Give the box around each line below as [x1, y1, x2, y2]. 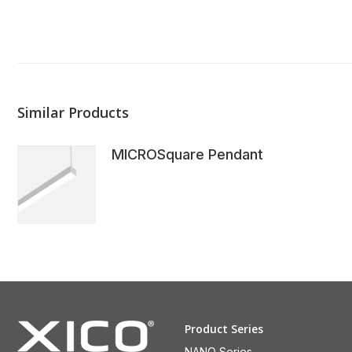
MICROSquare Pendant [112, 146, 263, 163]
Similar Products [17, 103, 129, 123]
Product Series [185, 321, 264, 337]
